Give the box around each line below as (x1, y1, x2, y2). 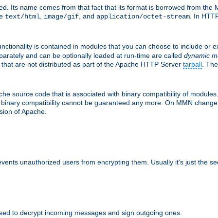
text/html (5, 12, 40, 20)
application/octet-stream (96, 12, 190, 20)
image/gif (44, 12, 79, 20)
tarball (183, 60, 202, 68)
